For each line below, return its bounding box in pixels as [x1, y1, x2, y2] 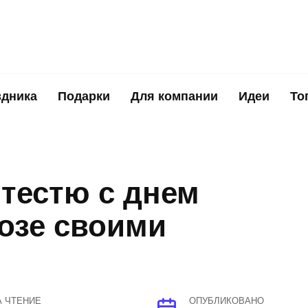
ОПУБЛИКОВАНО [189, 296, 264, 307]
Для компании [131, 89, 218, 103]
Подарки [58, 89, 110, 103]
